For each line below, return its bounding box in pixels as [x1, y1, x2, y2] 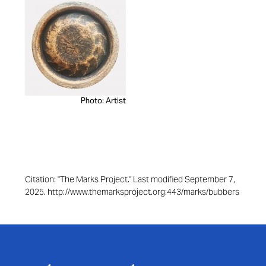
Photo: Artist [81, 96, 126, 106]
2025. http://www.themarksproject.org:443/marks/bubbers [25, 186, 239, 198]
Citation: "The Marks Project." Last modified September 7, [25, 174, 235, 185]
